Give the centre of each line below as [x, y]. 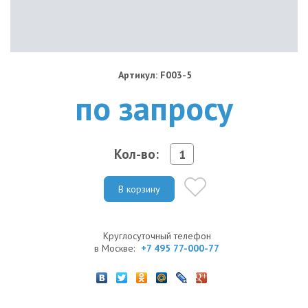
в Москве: [116, 248]
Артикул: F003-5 [155, 75]
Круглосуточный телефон [157, 235]
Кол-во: [136, 154]
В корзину [139, 189]
